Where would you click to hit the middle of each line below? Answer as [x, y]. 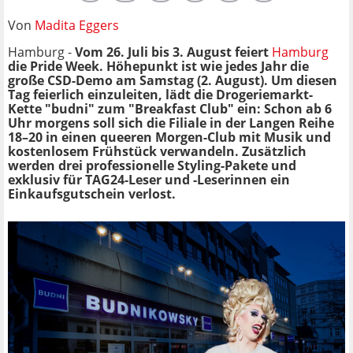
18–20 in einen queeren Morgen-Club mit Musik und [169, 137]
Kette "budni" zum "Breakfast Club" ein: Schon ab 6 [170, 108]
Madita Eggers [77, 25]
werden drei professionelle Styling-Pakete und [152, 165]
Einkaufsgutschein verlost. [92, 193]
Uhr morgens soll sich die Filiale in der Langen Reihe [171, 123]
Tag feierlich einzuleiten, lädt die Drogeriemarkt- [160, 94]
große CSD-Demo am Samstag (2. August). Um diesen [173, 80]
